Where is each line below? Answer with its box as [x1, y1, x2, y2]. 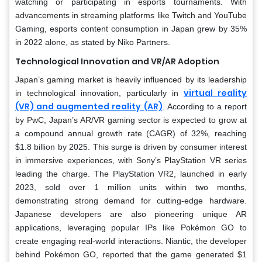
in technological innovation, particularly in [15, 88, 184, 98]
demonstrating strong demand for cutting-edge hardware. [15, 195, 247, 205]
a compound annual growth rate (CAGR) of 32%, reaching [15, 128, 247, 138]
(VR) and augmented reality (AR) [15, 100, 163, 112]
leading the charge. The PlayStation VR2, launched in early [15, 168, 247, 178]
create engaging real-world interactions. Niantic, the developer [15, 236, 247, 246]
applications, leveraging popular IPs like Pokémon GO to [15, 222, 247, 232]
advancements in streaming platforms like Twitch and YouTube [15, 10, 247, 20]
